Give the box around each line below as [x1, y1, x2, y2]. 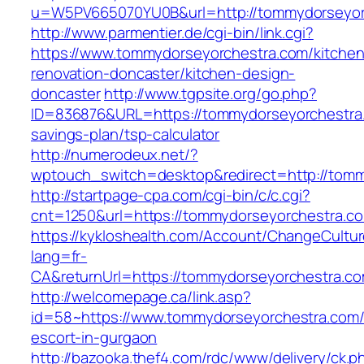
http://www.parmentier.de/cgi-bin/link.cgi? [31, 22, 314, 44]
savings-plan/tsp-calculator [31, 123, 220, 145]
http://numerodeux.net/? [31, 144, 198, 166]
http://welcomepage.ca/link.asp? [31, 286, 251, 308]
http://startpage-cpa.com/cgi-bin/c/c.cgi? [31, 184, 310, 206]
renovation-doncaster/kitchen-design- [31, 63, 296, 84]
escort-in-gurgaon [31, 327, 158, 349]
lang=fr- [31, 245, 88, 267]
